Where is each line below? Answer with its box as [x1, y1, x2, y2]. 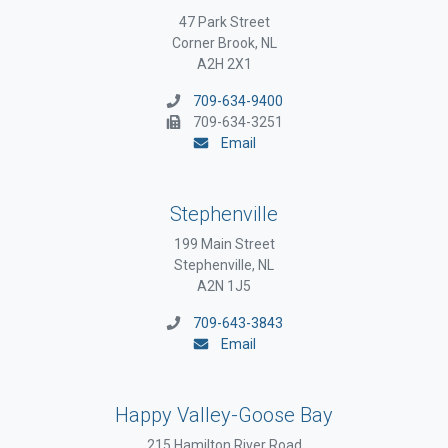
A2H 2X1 [196, 55, 252, 72]
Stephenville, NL [174, 256, 274, 273]
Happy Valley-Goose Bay [115, 402, 333, 427]
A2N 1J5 [197, 277, 251, 294]
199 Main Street [173, 235, 275, 252]
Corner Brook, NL [171, 34, 277, 51]
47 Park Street [178, 13, 270, 30]
